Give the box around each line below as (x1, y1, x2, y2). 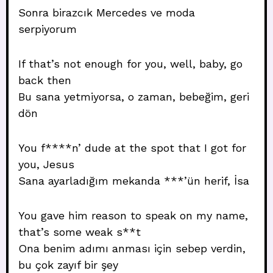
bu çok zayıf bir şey (18, 258, 118, 271)
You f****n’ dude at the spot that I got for (18, 141, 246, 154)
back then (18, 74, 71, 87)
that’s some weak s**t (18, 225, 141, 238)
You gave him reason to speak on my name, (18, 209, 248, 222)
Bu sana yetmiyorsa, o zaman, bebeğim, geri (18, 90, 249, 103)
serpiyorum (18, 23, 77, 35)
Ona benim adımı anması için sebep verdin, (18, 242, 246, 255)
